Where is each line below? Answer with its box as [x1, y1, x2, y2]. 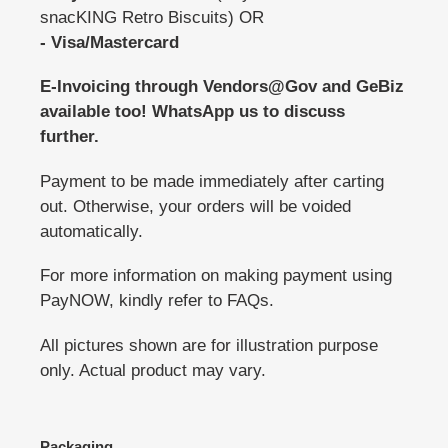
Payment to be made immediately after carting [40, 171, 384, 191]
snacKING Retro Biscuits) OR [40, 7, 264, 27]
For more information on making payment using [40, 266, 392, 286]
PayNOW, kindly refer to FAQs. [40, 291, 274, 311]
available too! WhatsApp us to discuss [40, 102, 345, 122]
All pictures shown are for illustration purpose [40, 335, 378, 355]
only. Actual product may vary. [40, 360, 266, 380]
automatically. [40, 221, 143, 241]
